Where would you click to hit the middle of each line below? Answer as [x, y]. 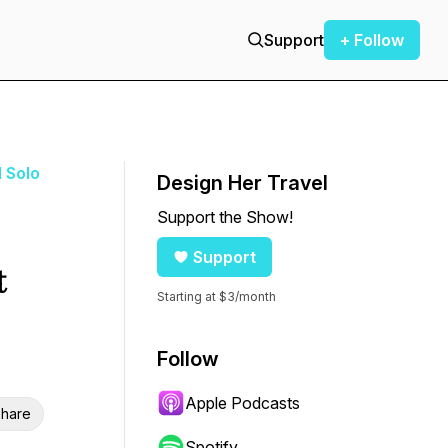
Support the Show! [225, 217]
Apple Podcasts [242, 403]
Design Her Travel [242, 183]
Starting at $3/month [216, 296]
